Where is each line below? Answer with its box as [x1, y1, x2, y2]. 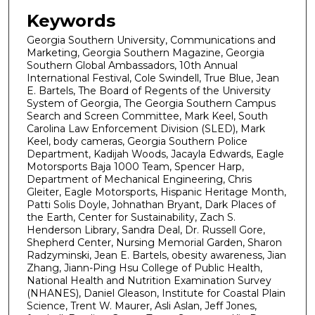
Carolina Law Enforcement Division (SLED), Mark [27, 122, 265, 135]
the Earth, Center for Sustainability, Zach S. [27, 210, 236, 224]
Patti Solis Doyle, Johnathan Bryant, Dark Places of [27, 198, 276, 211]
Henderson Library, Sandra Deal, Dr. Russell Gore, [27, 223, 265, 236]
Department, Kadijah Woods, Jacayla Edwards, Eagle [27, 147, 284, 160]
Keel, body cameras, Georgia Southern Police [27, 134, 247, 148]
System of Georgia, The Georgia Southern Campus [27, 96, 276, 110]
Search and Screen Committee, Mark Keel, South [27, 109, 268, 122]
